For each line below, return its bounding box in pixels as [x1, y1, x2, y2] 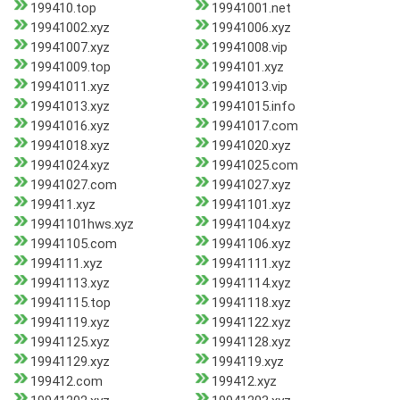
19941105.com [30, 236, 117, 253]
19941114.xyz [211, 275, 291, 292]
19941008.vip [211, 39, 287, 56]
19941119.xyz [30, 314, 110, 331]
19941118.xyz [211, 295, 291, 312]
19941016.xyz [30, 118, 110, 135]
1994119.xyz [211, 354, 284, 371]
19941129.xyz [30, 354, 110, 371]
